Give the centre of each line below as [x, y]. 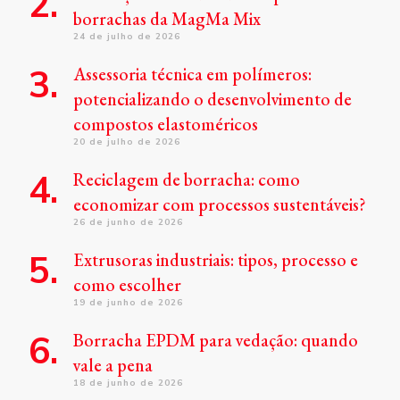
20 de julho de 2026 [127, 142]
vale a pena [113, 366]
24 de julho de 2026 [127, 37]
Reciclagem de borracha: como [187, 180]
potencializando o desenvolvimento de [212, 100]
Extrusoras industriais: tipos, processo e [216, 260]
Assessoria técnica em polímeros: [192, 75]
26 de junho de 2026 [128, 222]
